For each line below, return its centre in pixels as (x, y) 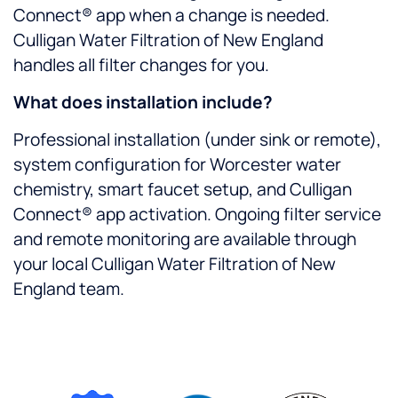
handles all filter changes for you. (141, 64)
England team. (69, 289)
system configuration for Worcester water (177, 165)
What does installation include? (143, 103)
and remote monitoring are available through (185, 239)
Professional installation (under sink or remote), (197, 140)
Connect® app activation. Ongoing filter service (197, 215)
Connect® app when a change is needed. (171, 15)
